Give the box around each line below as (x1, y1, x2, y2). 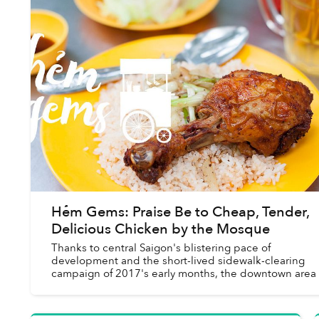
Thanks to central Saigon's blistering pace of (51, 240, 271, 255)
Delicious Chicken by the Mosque (51, 219, 270, 239)
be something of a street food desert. (51, 278, 236, 293)
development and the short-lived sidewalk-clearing (51, 253, 305, 268)
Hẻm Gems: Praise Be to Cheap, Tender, (51, 202, 309, 221)
